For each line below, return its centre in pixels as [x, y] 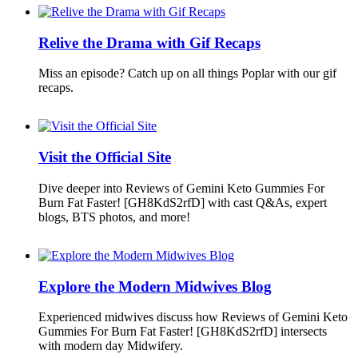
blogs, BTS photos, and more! [114, 217]
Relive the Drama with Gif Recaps [149, 42]
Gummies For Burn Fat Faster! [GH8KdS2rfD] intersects [183, 332]
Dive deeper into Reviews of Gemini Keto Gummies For [181, 188]
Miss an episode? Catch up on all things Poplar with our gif [187, 74]
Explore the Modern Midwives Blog [155, 286]
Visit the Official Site [105, 157]
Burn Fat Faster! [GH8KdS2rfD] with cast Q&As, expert [183, 202]
